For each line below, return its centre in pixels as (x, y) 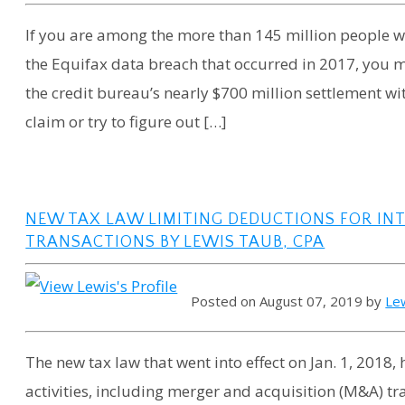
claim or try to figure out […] (127, 121)
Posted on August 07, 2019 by (288, 301)
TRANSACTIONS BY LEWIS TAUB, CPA (175, 242)
